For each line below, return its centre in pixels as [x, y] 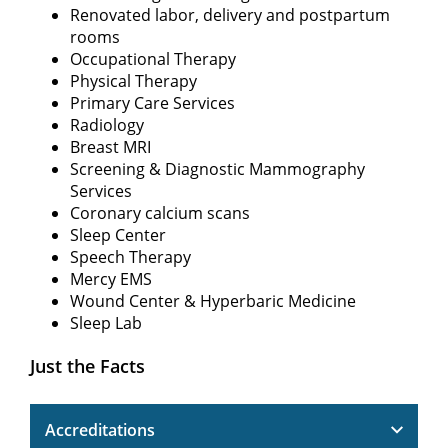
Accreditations [100, 429]
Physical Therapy [133, 80]
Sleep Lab [106, 322]
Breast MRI [110, 146]
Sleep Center [118, 234]
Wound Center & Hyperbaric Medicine [213, 300]
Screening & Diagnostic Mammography [217, 168]
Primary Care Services [152, 102]
